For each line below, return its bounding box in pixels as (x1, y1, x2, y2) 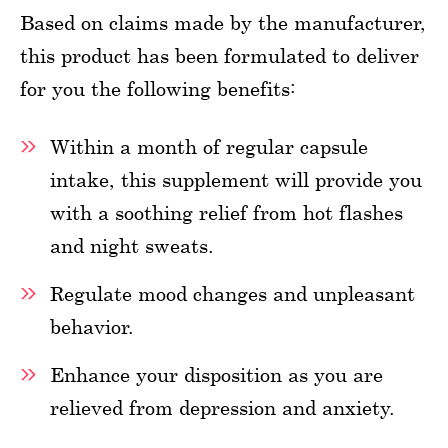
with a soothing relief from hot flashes (50, 200, 403, 224)
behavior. (50, 314, 134, 338)
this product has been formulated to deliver (20, 43, 419, 67)
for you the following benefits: (20, 76, 296, 100)
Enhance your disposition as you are (50, 362, 383, 386)
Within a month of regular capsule (50, 134, 368, 158)
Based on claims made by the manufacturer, (20, 10, 426, 34)
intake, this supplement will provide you (50, 167, 422, 191)
